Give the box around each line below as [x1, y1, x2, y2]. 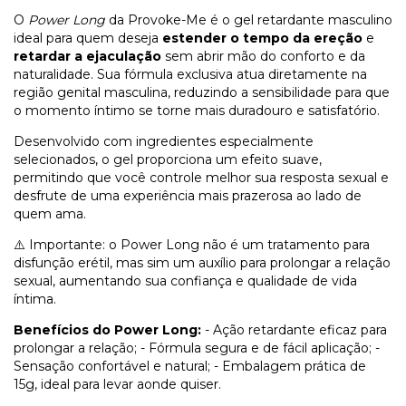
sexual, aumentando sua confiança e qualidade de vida [14, 272, 357, 289]
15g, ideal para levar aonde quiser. [14, 375, 221, 392]
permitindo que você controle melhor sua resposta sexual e [14, 169, 389, 186]
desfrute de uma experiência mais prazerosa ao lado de [14, 187, 362, 204]
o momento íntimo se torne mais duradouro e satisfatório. [14, 101, 380, 119]
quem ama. [14, 205, 86, 222]
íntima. [14, 290, 56, 307]
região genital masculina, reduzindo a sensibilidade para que [14, 83, 390, 101]
